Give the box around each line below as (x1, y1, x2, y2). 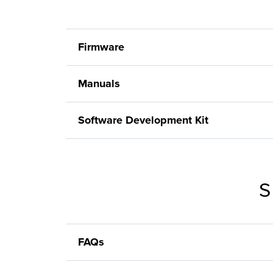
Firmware (78, 40, 124, 54)
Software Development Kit (78, 113, 208, 127)
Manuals (78, 77, 120, 90)
